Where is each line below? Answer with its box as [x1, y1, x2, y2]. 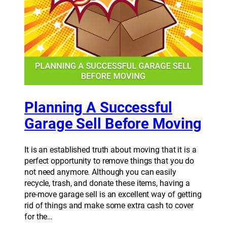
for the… [24, 212, 53, 222]
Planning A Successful [24, 99, 172, 117]
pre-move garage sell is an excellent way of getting [24, 190, 202, 200]
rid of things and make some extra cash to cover [24, 201, 194, 211]
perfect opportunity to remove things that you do [24, 156, 195, 166]
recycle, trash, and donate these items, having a [24, 178, 191, 188]
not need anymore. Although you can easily [24, 167, 176, 177]
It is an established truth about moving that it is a [24, 145, 197, 155]
